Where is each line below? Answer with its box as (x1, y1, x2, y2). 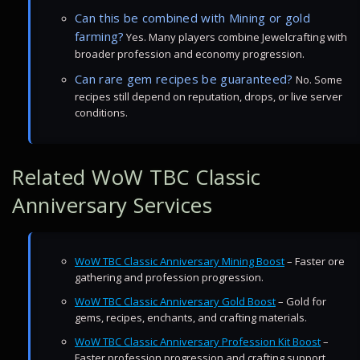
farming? (75, 28, 125, 44)
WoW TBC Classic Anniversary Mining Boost (75, 254, 284, 268)
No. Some (292, 72, 342, 87)
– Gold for (276, 294, 326, 309)
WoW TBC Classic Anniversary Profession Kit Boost (75, 334, 321, 349)
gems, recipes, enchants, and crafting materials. (75, 310, 307, 325)
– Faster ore (284, 254, 345, 268)
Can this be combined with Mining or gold (75, 10, 310, 26)
